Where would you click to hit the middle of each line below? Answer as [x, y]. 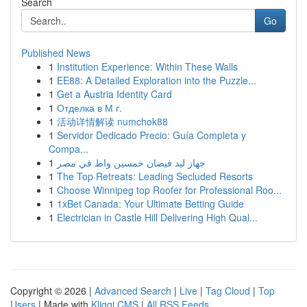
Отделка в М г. [89, 108]
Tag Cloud [228, 291]
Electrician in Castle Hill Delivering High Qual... [157, 217]
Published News [56, 53]
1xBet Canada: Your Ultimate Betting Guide [150, 204]
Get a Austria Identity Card [114, 94]
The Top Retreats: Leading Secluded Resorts [155, 176]
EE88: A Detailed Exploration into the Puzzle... [157, 80]
